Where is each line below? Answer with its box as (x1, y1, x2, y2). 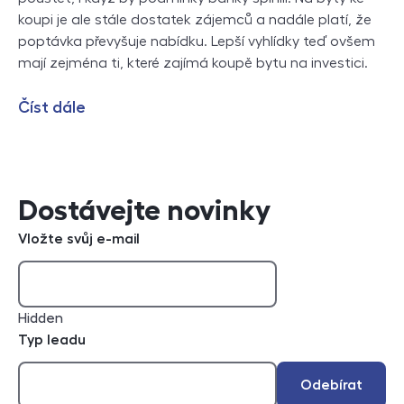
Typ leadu (18, 333, 86, 348)
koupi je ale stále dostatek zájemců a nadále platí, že (18, 13, 372, 28)
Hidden (18, 311, 63, 326)
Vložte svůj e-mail (18, 232, 140, 247)
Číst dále (18, 99, 86, 116)
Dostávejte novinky (18, 196, 271, 225)
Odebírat (300, 378, 363, 393)
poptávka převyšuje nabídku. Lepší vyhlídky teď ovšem (18, 34, 375, 50)
